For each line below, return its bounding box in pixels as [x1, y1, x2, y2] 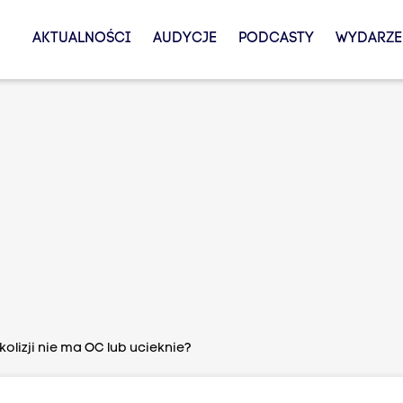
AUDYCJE [152, 31, 217, 46]
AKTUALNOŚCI [31, 31, 131, 46]
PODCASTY [237, 31, 314, 46]
